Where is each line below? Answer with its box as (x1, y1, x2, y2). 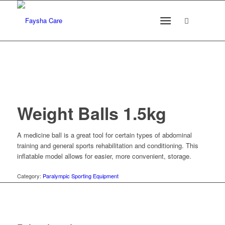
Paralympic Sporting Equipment (42, 172, 119, 180)
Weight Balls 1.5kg (17, 101, 166, 125)
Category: (17, 172, 43, 180)
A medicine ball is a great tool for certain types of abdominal (17, 130, 192, 140)
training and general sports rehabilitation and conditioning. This (17, 141, 198, 150)
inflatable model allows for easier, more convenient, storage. (17, 151, 191, 161)
